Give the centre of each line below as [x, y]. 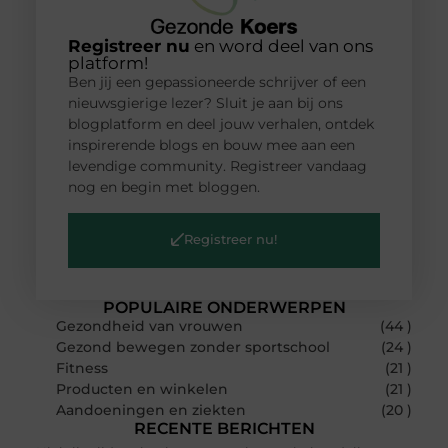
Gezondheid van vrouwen [149, 325]
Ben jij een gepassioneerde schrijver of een [216, 82]
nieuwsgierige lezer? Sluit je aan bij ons [205, 103]
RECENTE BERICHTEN [224, 428]
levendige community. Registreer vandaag [217, 166]
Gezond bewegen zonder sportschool [192, 346]
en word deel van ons [281, 46]
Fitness [81, 367]
